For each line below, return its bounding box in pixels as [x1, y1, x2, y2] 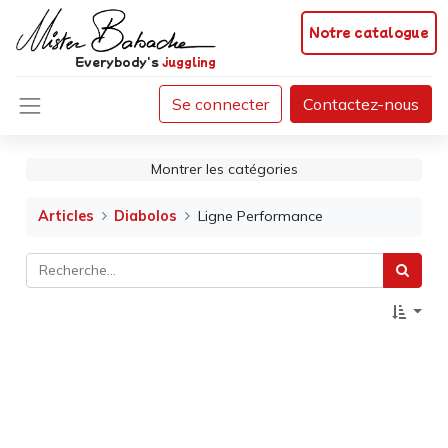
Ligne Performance [197, 207, 323, 226]
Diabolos [114, 207, 178, 226]
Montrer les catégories [150, 159, 298, 178]
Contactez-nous [303, 94, 419, 115]
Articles [38, 207, 95, 226]
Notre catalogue [309, 23, 429, 40]
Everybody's [75, 53, 159, 70]
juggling [162, 53, 216, 70]
